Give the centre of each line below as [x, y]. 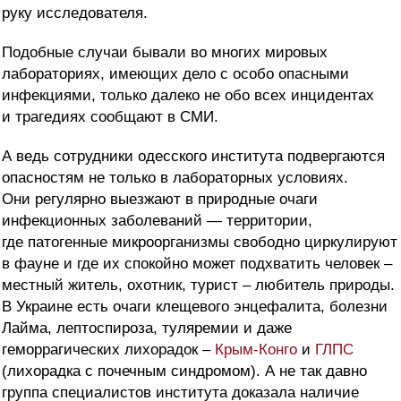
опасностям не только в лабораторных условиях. [175, 178]
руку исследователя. [75, 13]
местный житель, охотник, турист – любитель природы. [198, 286]
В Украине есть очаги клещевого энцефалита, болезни [195, 307]
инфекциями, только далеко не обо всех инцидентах [188, 96]
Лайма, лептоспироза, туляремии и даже [147, 328]
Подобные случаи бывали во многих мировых [165, 53]
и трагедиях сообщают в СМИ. [110, 117]
